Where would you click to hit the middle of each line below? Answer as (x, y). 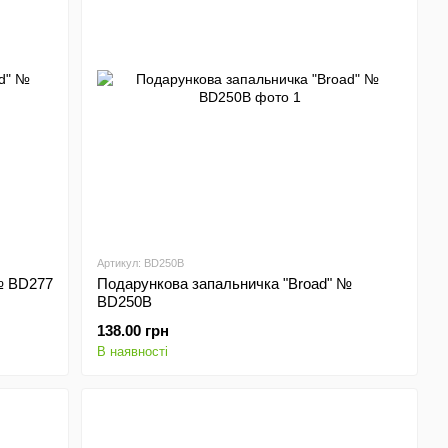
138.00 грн (133, 330)
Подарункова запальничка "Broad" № (225, 283)
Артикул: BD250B (141, 263)
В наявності (133, 351)
